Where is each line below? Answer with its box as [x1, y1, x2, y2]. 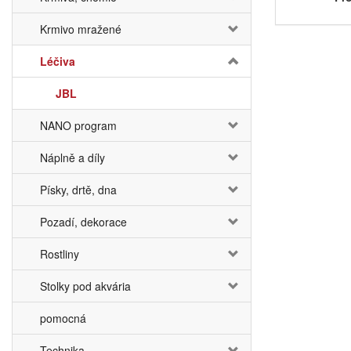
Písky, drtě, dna [40, 182, 117, 197]
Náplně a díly [40, 150, 105, 165]
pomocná [40, 310, 86, 326]
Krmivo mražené [40, 21, 121, 37]
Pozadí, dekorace [40, 214, 127, 230]
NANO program [40, 118, 117, 133]
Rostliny [40, 246, 79, 262]
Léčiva [40, 53, 75, 69]
